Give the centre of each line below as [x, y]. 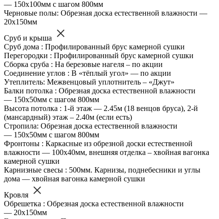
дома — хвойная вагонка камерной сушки [75, 179]
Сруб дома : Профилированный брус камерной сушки [94, 47]
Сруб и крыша [29, 38]
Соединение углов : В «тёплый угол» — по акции [88, 73]
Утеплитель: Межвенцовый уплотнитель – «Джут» [89, 82]
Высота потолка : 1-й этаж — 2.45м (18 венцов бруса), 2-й [101, 109]
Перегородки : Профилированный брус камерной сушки [99, 56]
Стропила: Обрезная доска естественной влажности [91, 126]
